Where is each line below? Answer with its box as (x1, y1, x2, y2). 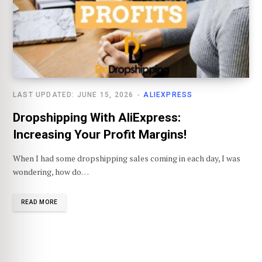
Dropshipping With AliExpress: (13, 111, 181, 125)
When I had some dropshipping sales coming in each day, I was (13, 153, 240, 164)
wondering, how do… (13, 166, 89, 178)
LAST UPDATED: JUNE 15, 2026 (13, 91, 134, 99)
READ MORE (21, 199, 58, 206)
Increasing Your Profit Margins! (13, 127, 187, 142)
